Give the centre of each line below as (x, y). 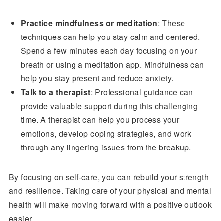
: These (171, 23)
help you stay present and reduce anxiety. (97, 78)
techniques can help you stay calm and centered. (110, 37)
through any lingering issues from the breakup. (106, 147)
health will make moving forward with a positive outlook (110, 204)
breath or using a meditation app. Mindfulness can (112, 64)
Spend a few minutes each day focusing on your (109, 51)
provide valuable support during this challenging (109, 106)
